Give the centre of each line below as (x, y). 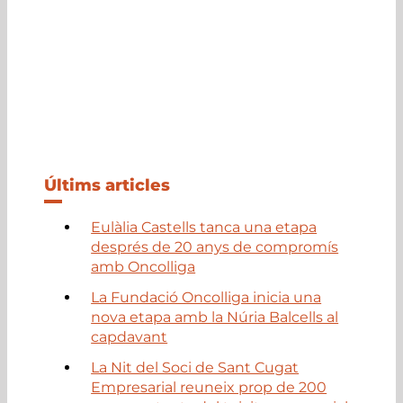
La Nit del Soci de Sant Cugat (195, 367)
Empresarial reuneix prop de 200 (209, 387)
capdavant (130, 336)
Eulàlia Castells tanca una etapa (204, 227)
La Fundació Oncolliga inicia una (206, 297)
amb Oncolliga (143, 266)
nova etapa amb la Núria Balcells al (215, 317)
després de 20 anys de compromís (215, 246)
